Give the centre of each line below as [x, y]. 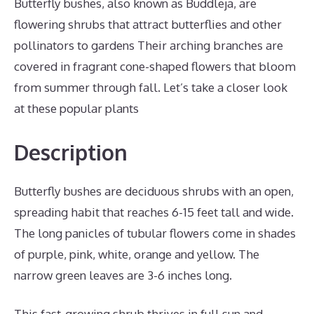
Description [71, 152]
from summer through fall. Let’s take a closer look [151, 87]
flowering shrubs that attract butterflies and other [148, 24]
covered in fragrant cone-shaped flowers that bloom [155, 66]
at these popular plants [76, 108]
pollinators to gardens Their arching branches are [149, 45]
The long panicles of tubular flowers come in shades [155, 233]
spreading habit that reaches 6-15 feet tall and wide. [154, 212]
